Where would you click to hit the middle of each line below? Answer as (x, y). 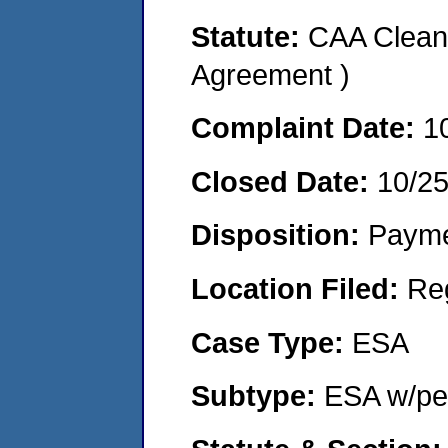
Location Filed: (299, 288)
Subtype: (257, 396)
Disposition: (279, 235)
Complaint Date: (307, 128)
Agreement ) (270, 74)
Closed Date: (284, 181)
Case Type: (271, 342)
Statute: (249, 36)
